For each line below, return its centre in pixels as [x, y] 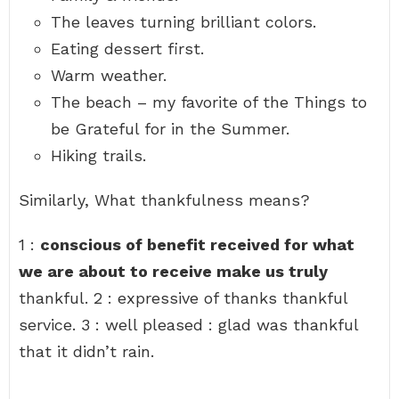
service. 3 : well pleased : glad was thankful [188, 325]
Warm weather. [109, 75]
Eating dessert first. [127, 49]
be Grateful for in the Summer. [170, 129]
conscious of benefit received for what [197, 244]
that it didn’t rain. [86, 351]
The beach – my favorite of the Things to [209, 102]
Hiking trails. [98, 155]
